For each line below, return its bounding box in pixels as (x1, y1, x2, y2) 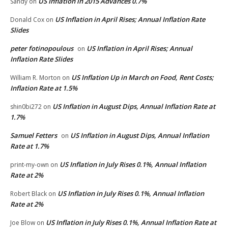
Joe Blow (10, 218, 35, 227)
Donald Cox (10, 15, 44, 24)
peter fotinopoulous (10, 43, 73, 53)
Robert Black (10, 189, 47, 198)
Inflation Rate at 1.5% (10, 83, 77, 93)
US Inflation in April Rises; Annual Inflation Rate (55, 14, 205, 24)
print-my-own (10, 160, 49, 169)
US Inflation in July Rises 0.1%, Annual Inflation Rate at (46, 217, 216, 227)
